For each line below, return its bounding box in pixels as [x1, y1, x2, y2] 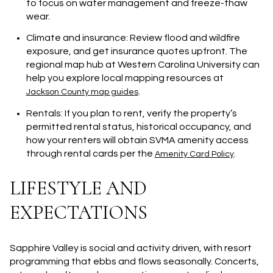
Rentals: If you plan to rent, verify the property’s [26, 108, 237, 118]
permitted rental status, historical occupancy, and [26, 121, 251, 132]
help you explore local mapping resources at [26, 73, 224, 83]
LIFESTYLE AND [10, 176, 147, 200]
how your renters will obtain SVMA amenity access [26, 135, 249, 145]
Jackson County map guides [26, 88, 138, 97]
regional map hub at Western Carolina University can [26, 60, 260, 70]
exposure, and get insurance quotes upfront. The [26, 46, 247, 57]
